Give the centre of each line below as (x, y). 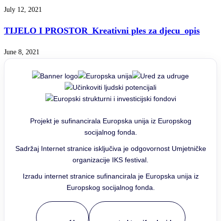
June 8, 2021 (22, 52)
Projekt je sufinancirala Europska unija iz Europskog (110, 121)
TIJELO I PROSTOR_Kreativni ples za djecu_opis (102, 31)
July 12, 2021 (23, 10)
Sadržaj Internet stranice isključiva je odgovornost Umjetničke (110, 149)
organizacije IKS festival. (110, 160)
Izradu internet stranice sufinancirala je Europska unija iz (110, 176)
